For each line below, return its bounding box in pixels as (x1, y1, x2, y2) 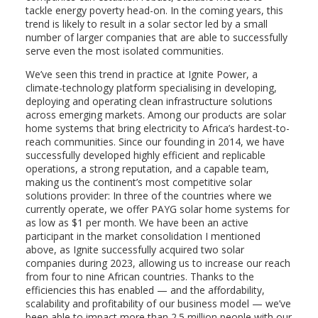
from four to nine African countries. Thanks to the (25, 270, 254, 284)
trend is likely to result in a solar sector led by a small (25, 17, 268, 31)
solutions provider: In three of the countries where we (25, 189, 272, 203)
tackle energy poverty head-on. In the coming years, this (25, 4, 283, 18)
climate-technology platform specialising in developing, (25, 81, 277, 95)
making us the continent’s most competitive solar (25, 175, 252, 190)
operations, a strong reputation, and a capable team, (25, 162, 269, 176)
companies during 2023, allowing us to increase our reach (25, 256, 290, 270)
